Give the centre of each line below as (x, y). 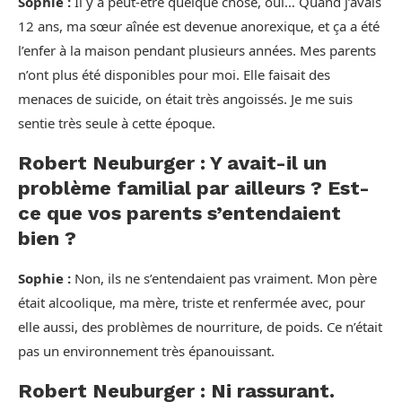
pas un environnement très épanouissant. (146, 351)
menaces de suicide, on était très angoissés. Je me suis (185, 99)
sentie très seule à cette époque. (117, 123)
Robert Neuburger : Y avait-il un (172, 163)
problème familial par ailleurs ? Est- (194, 188)
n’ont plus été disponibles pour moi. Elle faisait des (174, 74)
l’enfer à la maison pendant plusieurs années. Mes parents (197, 50)
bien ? (47, 238)
